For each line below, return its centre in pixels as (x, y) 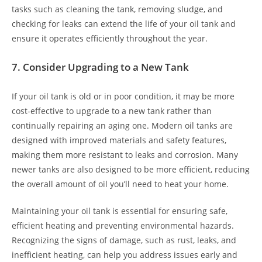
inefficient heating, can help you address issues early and (125, 254)
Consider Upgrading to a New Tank (106, 67)
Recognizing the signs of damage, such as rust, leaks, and (124, 240)
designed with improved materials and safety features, (119, 140)
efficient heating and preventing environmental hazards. (123, 225)
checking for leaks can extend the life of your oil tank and (124, 23)
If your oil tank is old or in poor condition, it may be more (123, 96)
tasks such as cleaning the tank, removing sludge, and (117, 9)
